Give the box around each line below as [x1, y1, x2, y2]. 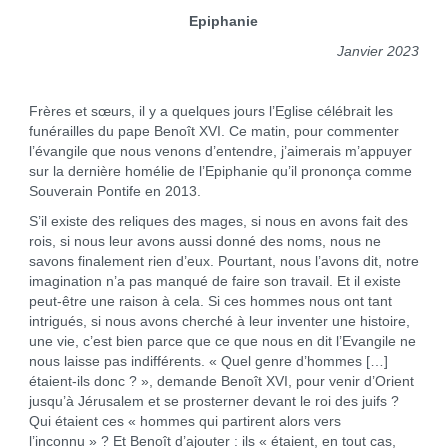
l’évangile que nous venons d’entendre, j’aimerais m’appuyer [28, 143, 412, 159]
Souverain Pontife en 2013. [28, 183, 201, 199]
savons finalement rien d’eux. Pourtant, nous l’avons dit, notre [28, 253, 419, 269]
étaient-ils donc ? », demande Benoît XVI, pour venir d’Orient [28, 373, 414, 389]
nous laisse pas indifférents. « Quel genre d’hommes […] [28, 353, 388, 369]
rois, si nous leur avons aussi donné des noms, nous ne [28, 233, 381, 249]
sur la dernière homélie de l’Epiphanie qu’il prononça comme [28, 163, 412, 179]
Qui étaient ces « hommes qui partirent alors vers [28, 413, 341, 429]
